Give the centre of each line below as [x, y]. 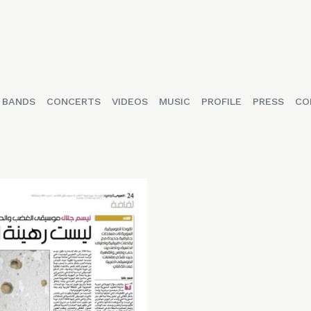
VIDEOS [129, 101]
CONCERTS [73, 101]
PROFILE [221, 101]
